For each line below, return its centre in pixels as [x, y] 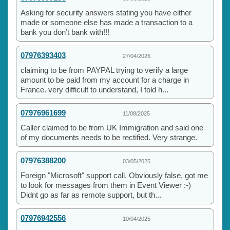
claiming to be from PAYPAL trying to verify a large [104, 70]
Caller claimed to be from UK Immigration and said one [112, 127]
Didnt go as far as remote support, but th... [91, 195]
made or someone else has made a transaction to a [107, 22]
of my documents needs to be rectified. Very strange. [109, 137]
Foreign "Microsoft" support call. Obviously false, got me [114, 175]
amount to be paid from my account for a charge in [105, 80]
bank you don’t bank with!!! [65, 32]
